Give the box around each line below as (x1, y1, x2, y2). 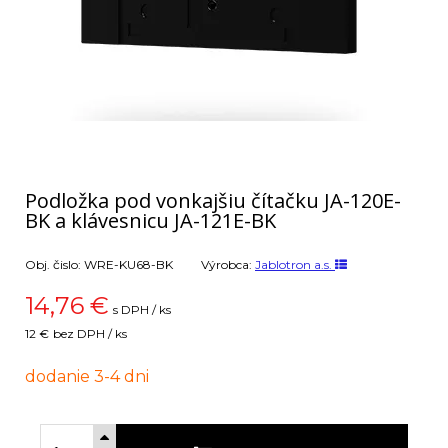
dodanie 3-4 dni (25, 367, 149, 386)
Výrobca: (201, 257, 255, 272)
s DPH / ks (113, 302, 171, 317)
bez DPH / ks (53, 326, 127, 341)
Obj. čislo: (25, 257, 84, 272)
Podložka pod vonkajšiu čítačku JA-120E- (25, 187, 401, 214)
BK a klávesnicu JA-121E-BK (25, 207, 276, 234)
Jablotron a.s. (255, 257, 335, 272)
